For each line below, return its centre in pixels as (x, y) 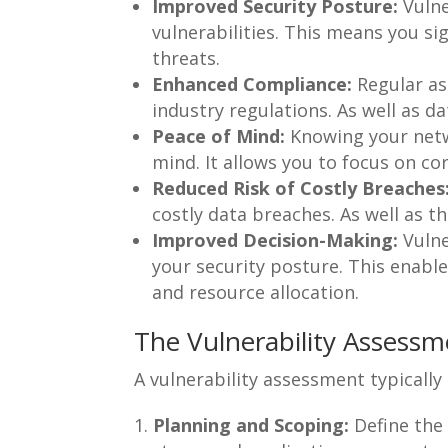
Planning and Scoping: (251, 424)
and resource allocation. (256, 291)
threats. (186, 57)
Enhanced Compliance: (252, 83)
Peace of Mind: (219, 135)
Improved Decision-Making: (275, 239)
